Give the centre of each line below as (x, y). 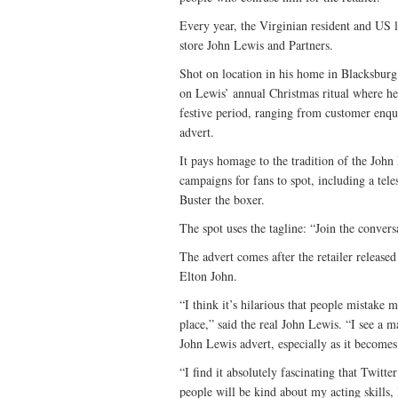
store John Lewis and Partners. (256, 45)
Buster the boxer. (222, 199)
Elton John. (208, 276)
